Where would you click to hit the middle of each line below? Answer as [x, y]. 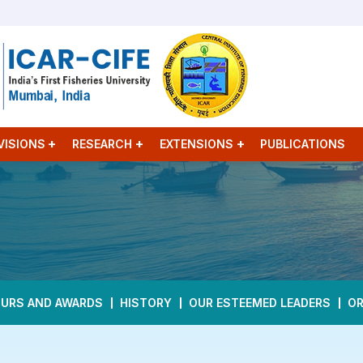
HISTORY [146, 303]
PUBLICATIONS [303, 144]
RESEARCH [102, 144]
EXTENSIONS [196, 144]
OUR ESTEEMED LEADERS [260, 303]
